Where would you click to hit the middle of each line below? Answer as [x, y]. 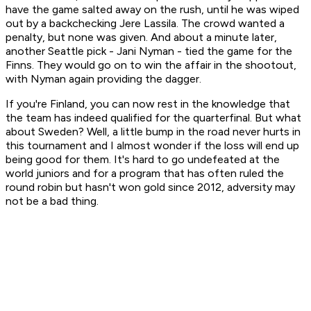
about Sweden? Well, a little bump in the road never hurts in [153, 132]
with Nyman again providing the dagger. [103, 79]
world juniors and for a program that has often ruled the [145, 174]
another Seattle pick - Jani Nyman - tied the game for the [149, 51]
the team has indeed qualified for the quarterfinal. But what [153, 118]
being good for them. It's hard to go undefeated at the [143, 160]
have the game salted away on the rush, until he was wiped [152, 10]
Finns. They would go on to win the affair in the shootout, [151, 65]
